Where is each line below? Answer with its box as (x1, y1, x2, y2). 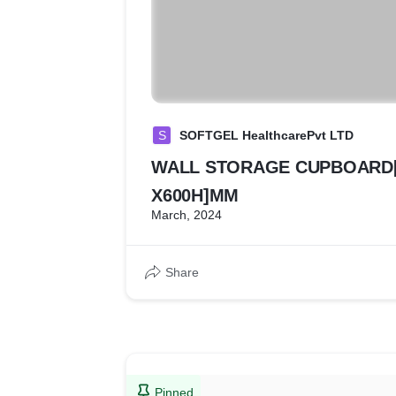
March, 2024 (151, 208, 222, 222)
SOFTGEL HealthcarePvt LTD (179, 128, 354, 142)
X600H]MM (151, 186, 239, 205)
